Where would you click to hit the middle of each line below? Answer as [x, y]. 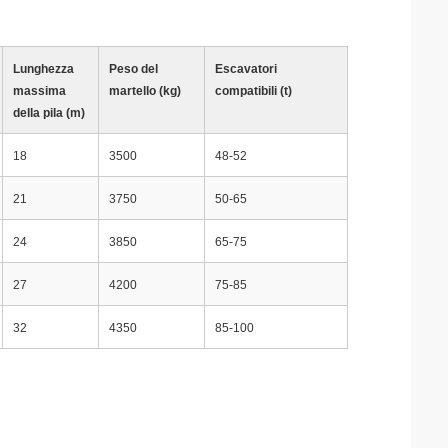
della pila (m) [49, 113]
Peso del [133, 69]
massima [39, 91]
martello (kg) [145, 91]
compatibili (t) [253, 91]
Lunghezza [43, 69]
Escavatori [246, 69]
